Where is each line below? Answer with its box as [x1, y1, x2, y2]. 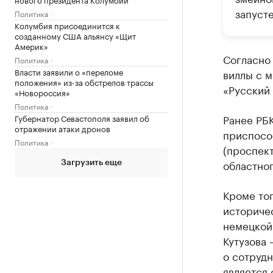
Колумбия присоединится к [15, 19, 120, 31]
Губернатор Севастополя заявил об [15, 112, 149, 124]
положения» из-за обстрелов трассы [15, 76, 154, 88]
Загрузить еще [60, 158, 122, 167]
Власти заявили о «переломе [15, 65, 123, 77]
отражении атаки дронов [15, 122, 110, 134]
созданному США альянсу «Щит [15, 29, 136, 41]
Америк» [15, 40, 48, 52]
